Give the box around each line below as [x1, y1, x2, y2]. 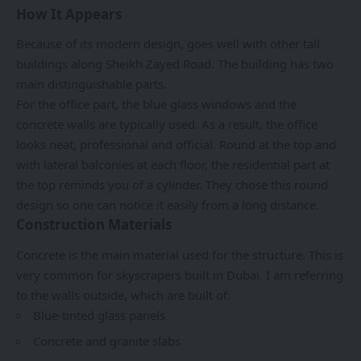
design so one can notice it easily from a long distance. [16, 197, 319, 214]
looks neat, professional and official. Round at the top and [16, 136, 336, 153]
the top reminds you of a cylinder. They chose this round [16, 176, 328, 193]
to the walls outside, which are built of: [16, 286, 230, 303]
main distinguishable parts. [16, 76, 167, 93]
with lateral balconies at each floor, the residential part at [16, 156, 330, 173]
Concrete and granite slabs [33, 333, 180, 350]
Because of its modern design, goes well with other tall [16, 35, 320, 52]
